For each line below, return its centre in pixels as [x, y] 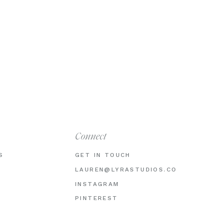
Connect [91, 137]
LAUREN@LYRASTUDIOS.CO [126, 170]
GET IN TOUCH [103, 155]
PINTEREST [97, 198]
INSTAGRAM [97, 184]
